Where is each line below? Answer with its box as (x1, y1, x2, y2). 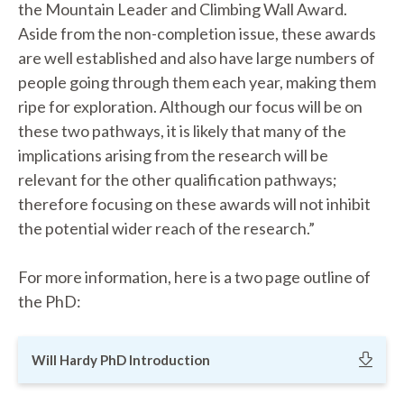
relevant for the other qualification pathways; (18, 170, 337, 189)
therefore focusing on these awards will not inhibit (18, 194, 371, 214)
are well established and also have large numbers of (18, 48, 375, 68)
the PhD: (18, 291, 81, 311)
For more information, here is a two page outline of (18, 267, 371, 287)
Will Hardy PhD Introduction (32, 352, 210, 368)
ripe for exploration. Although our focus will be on (18, 96, 363, 116)
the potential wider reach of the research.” (18, 218, 315, 238)
